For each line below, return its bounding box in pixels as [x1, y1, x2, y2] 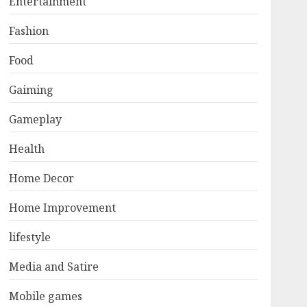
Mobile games [8, 288, 82, 304]
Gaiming [8, 82, 53, 97]
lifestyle [8, 230, 51, 245]
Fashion [8, 23, 49, 38]
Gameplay [8, 112, 62, 127]
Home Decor [8, 171, 74, 186]
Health [8, 141, 45, 156]
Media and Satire [8, 259, 99, 274]
